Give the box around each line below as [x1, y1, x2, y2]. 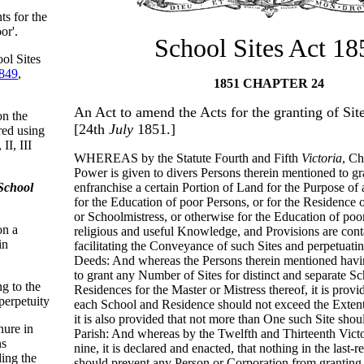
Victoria [301, 151, 342, 165]
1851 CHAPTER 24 [214, 76, 324, 90]
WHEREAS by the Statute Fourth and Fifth [74, 151, 301, 165]
